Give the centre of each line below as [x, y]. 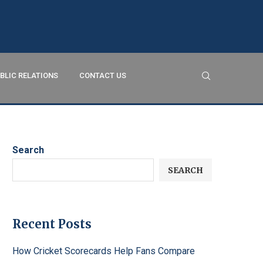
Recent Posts [52, 224]
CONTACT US [102, 75]
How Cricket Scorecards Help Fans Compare [104, 251]
